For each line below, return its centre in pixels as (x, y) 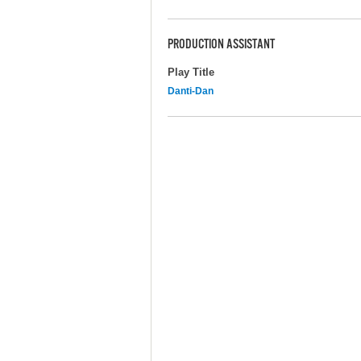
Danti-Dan (191, 91)
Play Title (191, 72)
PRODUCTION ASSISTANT (221, 46)
